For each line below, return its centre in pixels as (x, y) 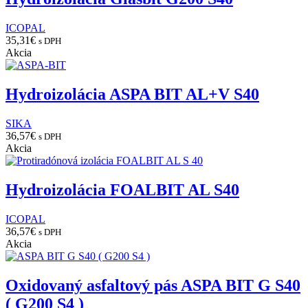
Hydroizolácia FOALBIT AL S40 (122, 190)
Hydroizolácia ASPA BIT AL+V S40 (132, 95)
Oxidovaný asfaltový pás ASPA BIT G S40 (153, 285)
